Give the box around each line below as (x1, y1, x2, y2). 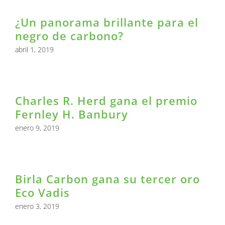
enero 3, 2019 (15, 201, 59, 211)
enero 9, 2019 (15, 123, 59, 133)
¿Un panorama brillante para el (15, 15, 198, 30)
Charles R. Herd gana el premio (15, 93, 197, 108)
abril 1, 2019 (15, 45, 54, 55)
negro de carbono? (15, 28, 124, 44)
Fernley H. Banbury (15, 106, 128, 122)
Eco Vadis (15, 185, 70, 200)
